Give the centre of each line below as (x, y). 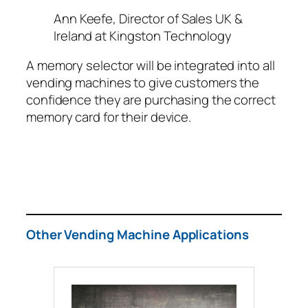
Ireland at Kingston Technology (143, 35)
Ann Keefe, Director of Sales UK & (148, 18)
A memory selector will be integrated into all (151, 66)
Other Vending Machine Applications (137, 235)
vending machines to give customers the (143, 83)
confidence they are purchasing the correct (151, 100)
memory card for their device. (109, 117)
